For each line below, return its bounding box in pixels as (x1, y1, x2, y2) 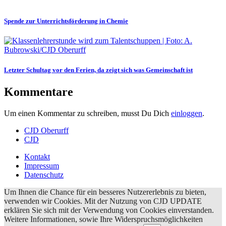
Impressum (24, 161, 59, 170)
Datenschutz (24, 170, 64, 179)
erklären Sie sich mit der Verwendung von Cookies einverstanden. (4, 205, 214, 214)
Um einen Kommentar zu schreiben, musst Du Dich (4, 108, 171, 118)
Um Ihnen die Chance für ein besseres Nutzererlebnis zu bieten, (4, 187, 206, 196)
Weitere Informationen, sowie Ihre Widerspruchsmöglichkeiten (4, 214, 203, 223)
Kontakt (24, 152, 50, 161)
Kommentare (4, 85, 73, 98)
